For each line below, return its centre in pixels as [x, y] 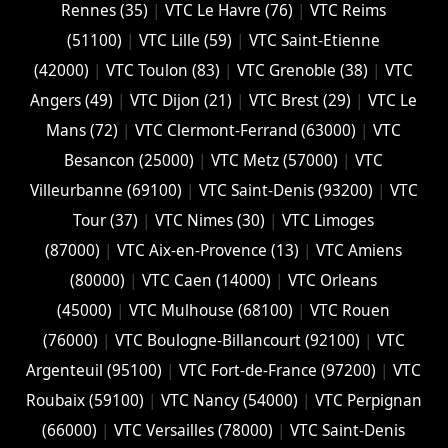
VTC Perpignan [368, 401]
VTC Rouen [350, 311]
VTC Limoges [328, 221]
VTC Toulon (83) [163, 71]
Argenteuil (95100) [94, 371]
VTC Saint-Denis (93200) [285, 191]
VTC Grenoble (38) [303, 71]
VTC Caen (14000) [207, 281]
